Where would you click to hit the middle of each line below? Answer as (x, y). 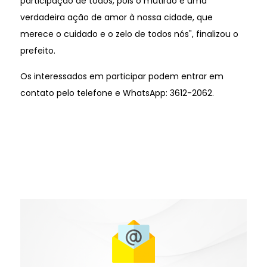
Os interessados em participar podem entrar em (122, 76)
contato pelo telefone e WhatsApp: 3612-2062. (117, 93)
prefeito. (38, 50)
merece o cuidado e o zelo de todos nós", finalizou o (129, 34)
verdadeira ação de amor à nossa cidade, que (116, 17)
